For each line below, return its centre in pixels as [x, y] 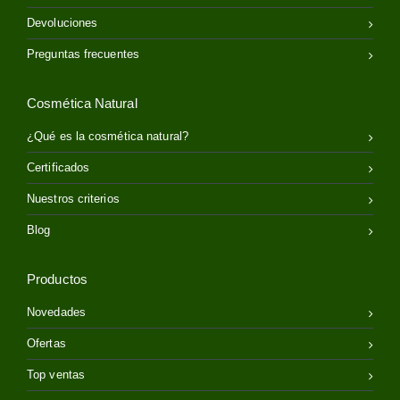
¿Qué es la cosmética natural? [108, 136]
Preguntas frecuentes [83, 54]
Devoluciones [62, 22]
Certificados [58, 167]
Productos [57, 279]
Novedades [56, 312]
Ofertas [46, 343]
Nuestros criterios [73, 198]
